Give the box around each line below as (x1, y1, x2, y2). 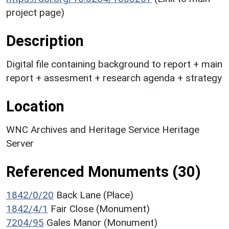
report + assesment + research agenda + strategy (6, 72, 222, 84)
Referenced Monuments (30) (6, 163, 201, 180)
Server (6, 137, 34, 149)
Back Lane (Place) (56, 189, 133, 201)
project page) (6, 6, 64, 18)
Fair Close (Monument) (51, 202, 150, 215)
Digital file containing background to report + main (6, 58, 222, 70)
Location (6, 97, 64, 115)
